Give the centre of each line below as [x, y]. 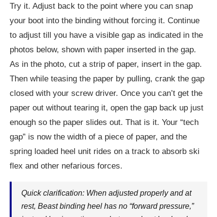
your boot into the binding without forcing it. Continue [105, 21]
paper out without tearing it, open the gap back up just [107, 108]
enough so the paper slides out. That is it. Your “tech [104, 123]
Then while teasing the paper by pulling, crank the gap [107, 79]
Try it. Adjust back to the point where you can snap [101, 6]
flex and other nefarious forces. [66, 166]
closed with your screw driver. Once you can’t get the [106, 93]
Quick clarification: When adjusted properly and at [106, 193]
